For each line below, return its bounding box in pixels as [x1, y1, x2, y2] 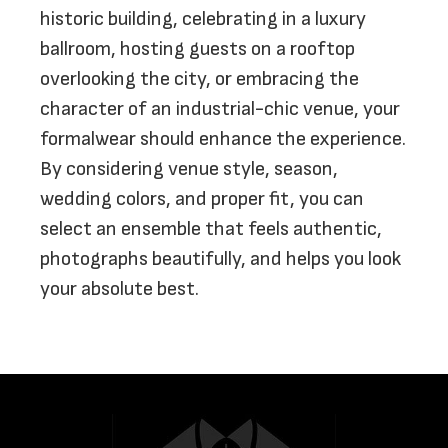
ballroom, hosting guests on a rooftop [40, 37, 355, 61]
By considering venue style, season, [40, 157, 338, 181]
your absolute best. [40, 277, 199, 301]
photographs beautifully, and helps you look [40, 247, 401, 271]
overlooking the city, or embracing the [40, 67, 359, 91]
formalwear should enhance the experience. [40, 127, 406, 151]
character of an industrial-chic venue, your [40, 97, 400, 121]
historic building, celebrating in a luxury [40, 7, 366, 31]
